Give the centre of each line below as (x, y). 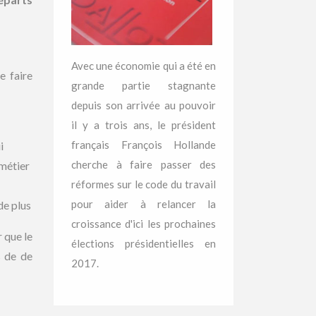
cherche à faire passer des (144, 164)
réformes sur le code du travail (144, 184)
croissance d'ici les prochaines (144, 224)
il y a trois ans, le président (144, 125)
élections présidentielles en (144, 243)
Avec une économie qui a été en (144, 66)
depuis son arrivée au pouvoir (144, 105)
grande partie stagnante (144, 85)
